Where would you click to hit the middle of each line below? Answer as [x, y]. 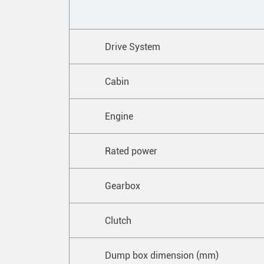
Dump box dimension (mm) [162, 255]
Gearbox [123, 186]
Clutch [121, 220]
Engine [121, 116]
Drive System [135, 47]
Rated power [131, 151]
